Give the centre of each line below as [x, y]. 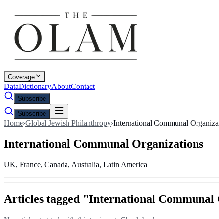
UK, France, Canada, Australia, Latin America [76, 164]
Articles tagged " [46, 199]
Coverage [21, 77]
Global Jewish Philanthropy [68, 123]
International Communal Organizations [104, 143]
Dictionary [35, 86]
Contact [83, 86]
